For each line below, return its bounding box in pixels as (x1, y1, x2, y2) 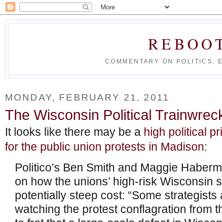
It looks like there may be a (5, 126, 144, 139)
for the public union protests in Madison (5, 141, 204, 154)
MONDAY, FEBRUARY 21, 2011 (5, 92, 170, 103)
